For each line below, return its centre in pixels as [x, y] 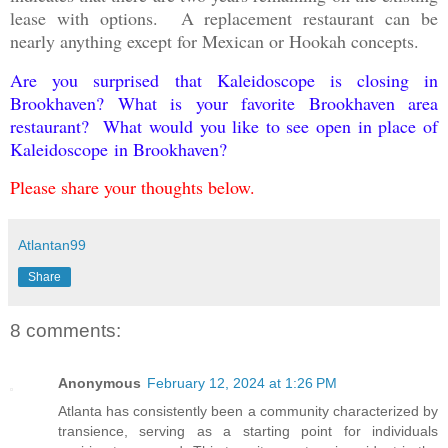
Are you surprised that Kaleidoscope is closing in [224, 79]
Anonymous [99, 382]
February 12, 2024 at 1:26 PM [242, 382]
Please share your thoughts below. [138, 187]
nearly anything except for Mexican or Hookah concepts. [223, 40]
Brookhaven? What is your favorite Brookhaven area [224, 102]
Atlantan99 [52, 245]
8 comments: [65, 331]
